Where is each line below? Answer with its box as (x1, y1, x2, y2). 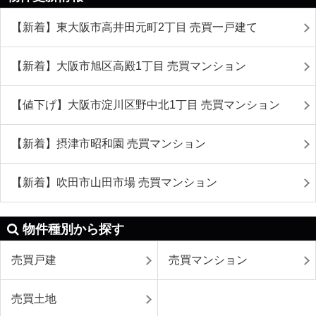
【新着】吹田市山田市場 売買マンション (11, 176, 217, 188)
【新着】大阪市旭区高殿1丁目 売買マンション (11, 60, 246, 72)
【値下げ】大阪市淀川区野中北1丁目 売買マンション (11, 99, 280, 111)
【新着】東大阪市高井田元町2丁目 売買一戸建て (11, 21, 257, 33)
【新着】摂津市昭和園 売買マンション (11, 138, 206, 150)
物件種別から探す (23, 222, 124, 236)
